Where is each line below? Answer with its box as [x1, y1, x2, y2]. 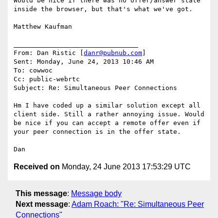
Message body [71, 189, 122, 198]
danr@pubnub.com [84, 49, 142, 57]
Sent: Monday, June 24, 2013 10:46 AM [14, 58, 154, 66]
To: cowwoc [14, 67, 53, 74]
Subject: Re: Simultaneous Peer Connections [14, 84, 177, 92]
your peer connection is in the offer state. [14, 128, 181, 136]
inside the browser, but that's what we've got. [14, 5, 193, 13]
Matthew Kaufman [14, 23, 72, 31]
